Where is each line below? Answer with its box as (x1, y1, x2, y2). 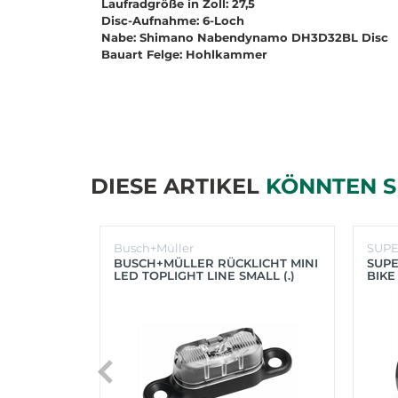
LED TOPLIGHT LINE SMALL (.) (114, 268, 295, 283)
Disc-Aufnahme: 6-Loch (91, 13, 244, 28)
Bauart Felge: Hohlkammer (91, 47, 267, 62)
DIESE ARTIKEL (91, 173, 266, 200)
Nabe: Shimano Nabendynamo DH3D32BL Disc (91, 30, 388, 45)
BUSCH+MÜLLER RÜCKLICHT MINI (114, 256, 318, 271)
